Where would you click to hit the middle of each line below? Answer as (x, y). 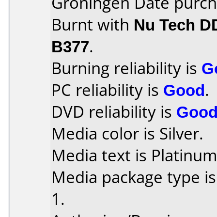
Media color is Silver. (127, 133)
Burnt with (93, 24)
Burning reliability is (126, 68)
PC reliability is (107, 90)
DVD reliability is (114, 112)
